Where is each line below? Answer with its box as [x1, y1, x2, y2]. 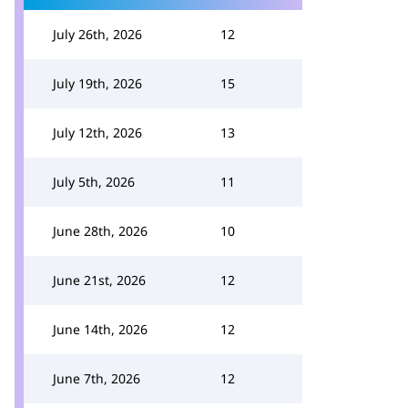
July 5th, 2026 [53, 173, 135, 190]
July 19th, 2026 [53, 75, 142, 92]
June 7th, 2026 [53, 370, 140, 387]
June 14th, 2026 [53, 321, 148, 338]
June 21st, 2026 [53, 271, 146, 289]
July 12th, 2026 [53, 124, 142, 141]
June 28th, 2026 [53, 222, 148, 240]
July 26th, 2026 [53, 25, 142, 43]
